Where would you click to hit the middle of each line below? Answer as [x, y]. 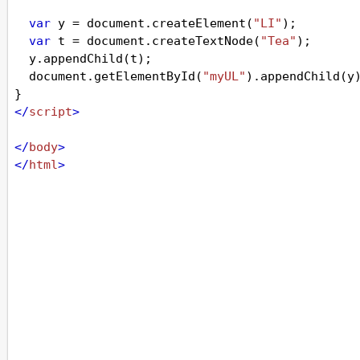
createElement [199, 23]
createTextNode [202, 41]
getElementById [145, 76]
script [51, 112]
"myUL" [224, 76]
